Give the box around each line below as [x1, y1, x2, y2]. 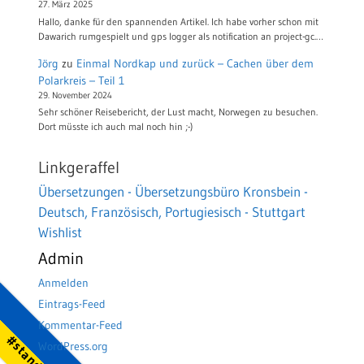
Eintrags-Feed [38, 297, 106, 312]
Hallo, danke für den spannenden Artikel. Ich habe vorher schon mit [38, 15, 318, 28]
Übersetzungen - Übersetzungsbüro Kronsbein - [38, 183, 308, 201]
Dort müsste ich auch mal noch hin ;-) [38, 120, 193, 133]
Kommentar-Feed [38, 318, 123, 333]
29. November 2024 [38, 89, 112, 101]
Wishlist [38, 223, 82, 241]
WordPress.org [38, 339, 108, 354]
